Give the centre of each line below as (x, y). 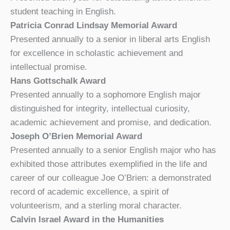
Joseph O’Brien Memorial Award (76, 136)
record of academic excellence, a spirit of (90, 191)
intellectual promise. (49, 67)
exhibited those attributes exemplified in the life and (109, 164)
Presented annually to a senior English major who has (113, 150)
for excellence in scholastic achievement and (97, 53)
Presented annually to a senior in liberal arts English (110, 39)
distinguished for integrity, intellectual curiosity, (100, 108)
